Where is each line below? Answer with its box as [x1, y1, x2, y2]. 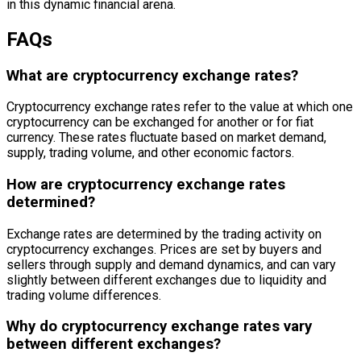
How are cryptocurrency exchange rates [6, 176, 285, 194]
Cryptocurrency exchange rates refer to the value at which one [6, 99, 353, 115]
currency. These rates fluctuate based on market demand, [6, 130, 326, 146]
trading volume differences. [6, 287, 161, 303]
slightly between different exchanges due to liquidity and [6, 272, 326, 288]
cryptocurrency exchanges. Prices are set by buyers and [6, 241, 322, 257]
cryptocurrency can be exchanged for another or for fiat [6, 114, 313, 131]
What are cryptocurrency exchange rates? [6, 66, 298, 85]
